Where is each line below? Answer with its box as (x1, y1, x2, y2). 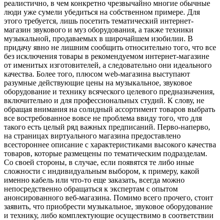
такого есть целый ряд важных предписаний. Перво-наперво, (4, 123, 210, 132)
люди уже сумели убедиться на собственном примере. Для (4, 8, 200, 17)
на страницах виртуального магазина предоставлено (4, 132, 181, 140)
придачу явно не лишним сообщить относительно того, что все (4, 43, 216, 52)
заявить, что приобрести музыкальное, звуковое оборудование (4, 202, 213, 211)
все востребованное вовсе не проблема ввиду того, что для (4, 114, 202, 123)
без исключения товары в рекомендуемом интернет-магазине (4, 52, 209, 61)
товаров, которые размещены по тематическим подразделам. (4, 149, 207, 158)
